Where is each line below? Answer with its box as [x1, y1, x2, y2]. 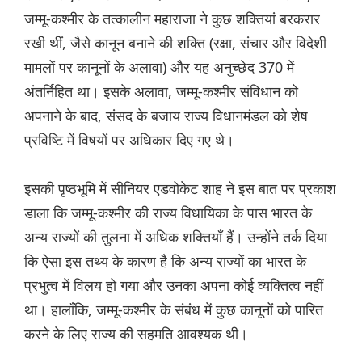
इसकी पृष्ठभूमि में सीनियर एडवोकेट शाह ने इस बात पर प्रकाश [24, 179, 336, 199]
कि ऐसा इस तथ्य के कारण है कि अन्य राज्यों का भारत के [24, 251, 306, 271]
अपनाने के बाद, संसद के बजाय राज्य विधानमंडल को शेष [24, 106, 308, 126]
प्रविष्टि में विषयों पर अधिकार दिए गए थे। [24, 130, 234, 150]
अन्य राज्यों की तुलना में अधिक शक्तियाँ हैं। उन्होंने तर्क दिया [24, 227, 327, 247]
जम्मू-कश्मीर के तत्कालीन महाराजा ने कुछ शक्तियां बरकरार [24, 9, 320, 29]
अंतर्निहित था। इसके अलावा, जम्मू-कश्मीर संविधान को [24, 82, 298, 102]
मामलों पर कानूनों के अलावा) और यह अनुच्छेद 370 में [24, 57, 294, 78]
